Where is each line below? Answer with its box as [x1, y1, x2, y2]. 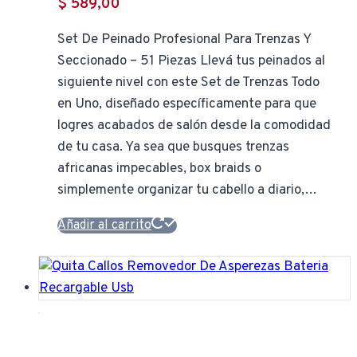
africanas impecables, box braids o [57, 159, 261, 178]
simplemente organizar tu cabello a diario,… [57, 181, 317, 199]
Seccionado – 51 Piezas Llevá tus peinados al [57, 52, 325, 70]
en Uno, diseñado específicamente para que [57, 95, 316, 113]
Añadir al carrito [57, 217, 151, 233]
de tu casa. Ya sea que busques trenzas [57, 138, 289, 156]
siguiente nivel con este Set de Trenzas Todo [57, 73, 320, 92]
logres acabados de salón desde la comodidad [57, 116, 331, 135]
